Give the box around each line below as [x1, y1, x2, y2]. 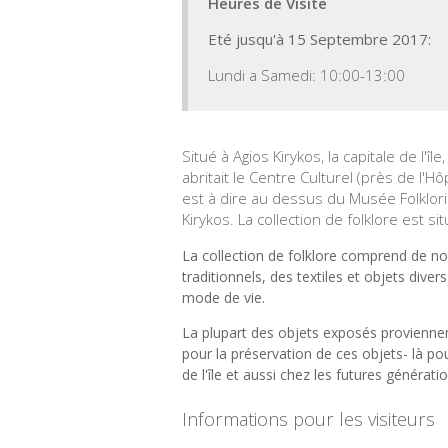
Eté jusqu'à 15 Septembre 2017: [208, 28, 431, 49]
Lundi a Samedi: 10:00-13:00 [208, 64, 405, 85]
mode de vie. [182, 287, 265, 307]
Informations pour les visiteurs [182, 406, 435, 431]
